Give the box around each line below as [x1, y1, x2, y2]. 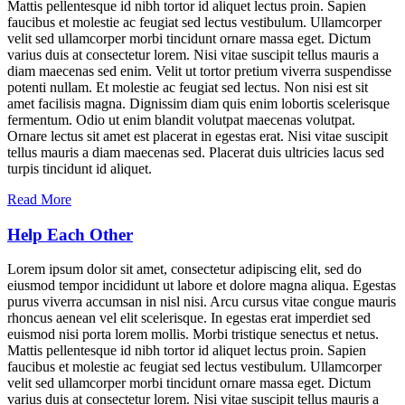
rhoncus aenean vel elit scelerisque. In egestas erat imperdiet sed [7, 310, 371, 326]
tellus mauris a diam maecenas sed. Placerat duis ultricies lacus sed [7, 145, 384, 160]
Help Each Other [7, 224, 133, 244]
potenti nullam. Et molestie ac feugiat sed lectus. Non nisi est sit [7, 80, 368, 95]
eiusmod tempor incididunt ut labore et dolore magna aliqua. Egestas [7, 278, 396, 294]
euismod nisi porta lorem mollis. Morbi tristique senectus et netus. [7, 326, 379, 343]
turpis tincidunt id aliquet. [7, 161, 152, 176]
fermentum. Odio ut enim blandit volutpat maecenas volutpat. [7, 112, 355, 127]
